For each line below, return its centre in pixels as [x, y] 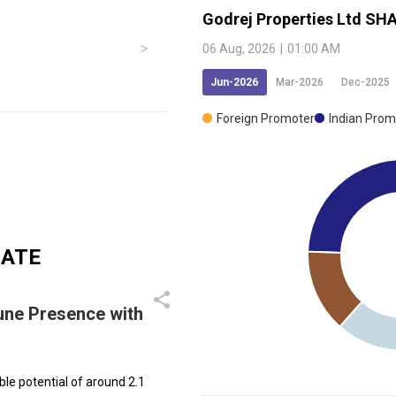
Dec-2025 [366, 82]
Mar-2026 [300, 82]
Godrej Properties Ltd [282, 19]
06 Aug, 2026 [239, 48]
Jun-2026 [234, 82]
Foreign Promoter [266, 118]
